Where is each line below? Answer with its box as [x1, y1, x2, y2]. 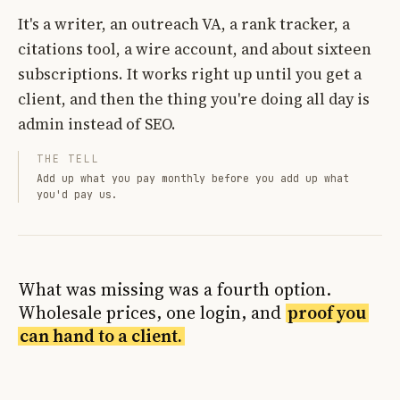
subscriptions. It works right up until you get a [18, 62, 362, 85]
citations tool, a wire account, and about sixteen [18, 37, 371, 60]
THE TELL [37, 151, 100, 165]
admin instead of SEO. [18, 112, 176, 135]
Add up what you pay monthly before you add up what [37, 171, 349, 185]
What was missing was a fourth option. [18, 277, 331, 302]
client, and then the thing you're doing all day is [18, 87, 370, 110]
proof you [287, 300, 367, 325]
